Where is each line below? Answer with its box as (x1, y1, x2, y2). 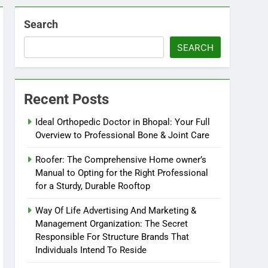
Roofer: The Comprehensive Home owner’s (35, 154, 207, 165)
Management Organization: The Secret (35, 218, 188, 229)
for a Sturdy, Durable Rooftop (35, 181, 151, 191)
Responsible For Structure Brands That (35, 232, 190, 242)
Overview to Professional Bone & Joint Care (35, 130, 210, 141)
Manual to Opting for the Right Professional (35, 167, 209, 178)
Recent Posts (24, 91, 109, 108)
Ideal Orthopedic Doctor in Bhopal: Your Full (35, 117, 211, 127)
